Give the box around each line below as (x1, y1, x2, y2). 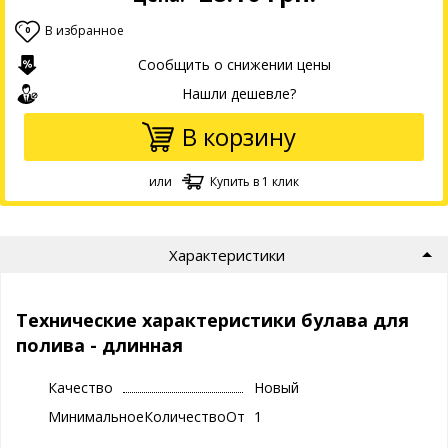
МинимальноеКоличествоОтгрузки (48, 406, 288, 426)
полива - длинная (16, 332, 183, 357)
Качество (48, 377, 113, 397)
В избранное (45, 22, 124, 39)
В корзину (182, 120, 296, 153)
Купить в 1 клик (210, 173, 299, 190)
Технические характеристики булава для (16, 307, 409, 332)
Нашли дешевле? (182, 84, 296, 103)
